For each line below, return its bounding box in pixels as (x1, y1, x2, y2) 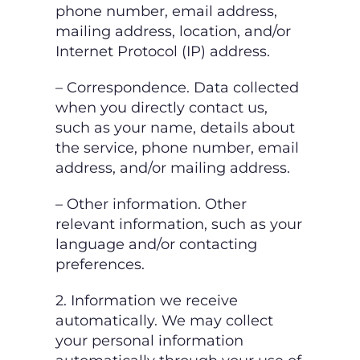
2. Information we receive (55, 292, 238, 310)
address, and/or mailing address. (55, 159, 290, 178)
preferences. (55, 256, 145, 274)
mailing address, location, (55, 22, 244, 41)
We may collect (162, 312, 273, 330)
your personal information (55, 332, 243, 350)
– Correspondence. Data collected (55, 79, 299, 97)
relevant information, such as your (55, 215, 302, 234)
